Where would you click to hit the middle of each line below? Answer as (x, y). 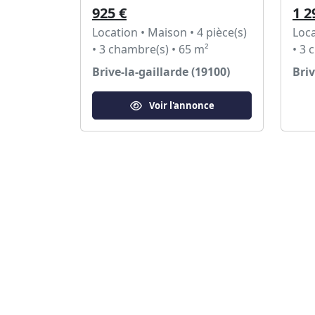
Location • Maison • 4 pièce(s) (169, 32)
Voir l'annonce (181, 105)
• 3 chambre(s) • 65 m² (150, 49)
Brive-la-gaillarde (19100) (161, 72)
